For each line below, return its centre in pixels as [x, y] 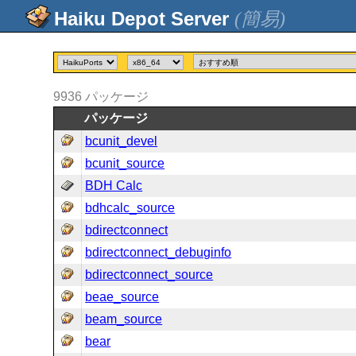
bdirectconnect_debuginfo [159, 252]
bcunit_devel [122, 141]
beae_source [122, 297]
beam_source [124, 319]
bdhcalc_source [130, 208]
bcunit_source [125, 163]
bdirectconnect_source [149, 275]
